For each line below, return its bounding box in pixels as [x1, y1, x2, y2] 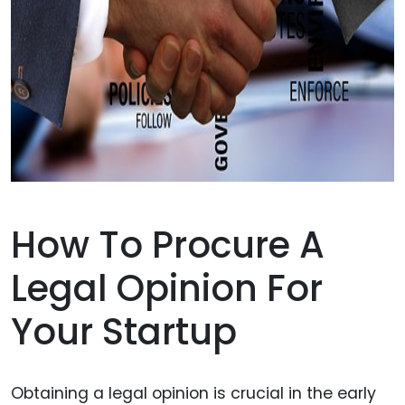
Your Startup [11, 306, 237, 358]
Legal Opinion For [11, 263, 323, 315]
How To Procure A [11, 220, 325, 271]
